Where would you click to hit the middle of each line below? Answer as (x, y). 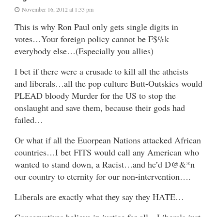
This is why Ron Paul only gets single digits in (96, 27)
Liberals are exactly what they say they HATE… (99, 197)
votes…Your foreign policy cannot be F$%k (92, 39)
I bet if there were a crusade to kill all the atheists (101, 71)
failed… (29, 120)
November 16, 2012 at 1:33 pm (58, 9)
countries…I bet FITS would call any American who (107, 152)
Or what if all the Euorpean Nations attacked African (108, 140)
